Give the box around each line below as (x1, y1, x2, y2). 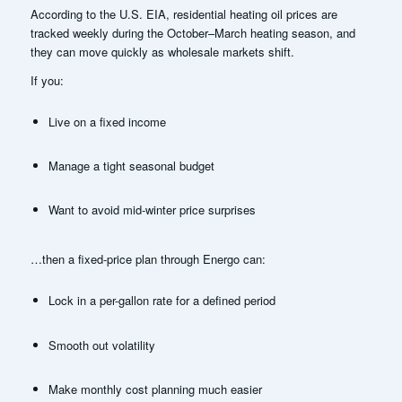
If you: (30, 72, 64, 90)
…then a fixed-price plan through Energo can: (30, 250, 266, 268)
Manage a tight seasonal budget (48, 157, 214, 175)
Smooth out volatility (48, 336, 155, 354)
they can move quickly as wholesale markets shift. (30, 42, 294, 60)
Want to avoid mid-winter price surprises (48, 201, 256, 219)
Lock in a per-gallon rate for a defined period (48, 292, 275, 310)
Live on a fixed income (48, 113, 166, 131)
